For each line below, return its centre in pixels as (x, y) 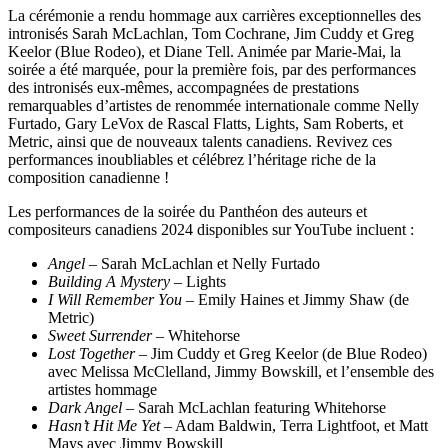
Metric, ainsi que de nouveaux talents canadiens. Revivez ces (200, 141)
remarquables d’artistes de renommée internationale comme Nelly (213, 105)
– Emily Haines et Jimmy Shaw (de (295, 299)
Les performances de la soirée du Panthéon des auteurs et (187, 211)
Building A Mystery (109, 281)
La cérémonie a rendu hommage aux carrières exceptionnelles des (214, 15)
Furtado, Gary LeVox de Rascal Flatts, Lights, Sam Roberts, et (205, 123)
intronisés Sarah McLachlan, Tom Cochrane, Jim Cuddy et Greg (211, 33)
